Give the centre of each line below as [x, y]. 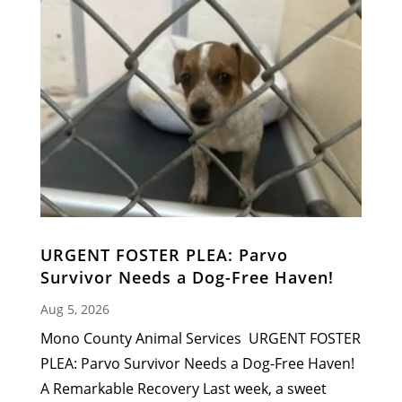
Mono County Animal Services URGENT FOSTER [200, 339]
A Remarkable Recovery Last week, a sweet [183, 389]
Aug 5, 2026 [74, 310]
